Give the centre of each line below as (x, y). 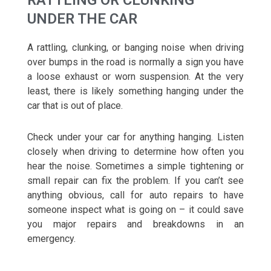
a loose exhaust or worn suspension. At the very (135, 77)
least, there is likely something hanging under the (135, 91)
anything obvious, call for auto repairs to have (135, 195)
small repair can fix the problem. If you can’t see (135, 181)
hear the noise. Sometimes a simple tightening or (135, 166)
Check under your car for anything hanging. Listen (135, 137)
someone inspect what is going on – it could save (135, 210)
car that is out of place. (75, 106)
